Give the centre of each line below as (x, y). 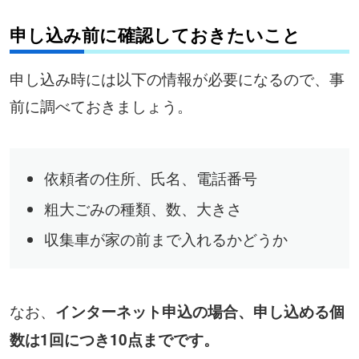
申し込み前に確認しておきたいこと (155, 34)
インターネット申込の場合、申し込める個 (200, 311)
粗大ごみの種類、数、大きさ (143, 208)
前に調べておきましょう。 (101, 106)
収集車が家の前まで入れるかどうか (165, 238)
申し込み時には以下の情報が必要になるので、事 (177, 79)
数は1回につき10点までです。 (114, 339)
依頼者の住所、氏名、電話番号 (150, 177)
